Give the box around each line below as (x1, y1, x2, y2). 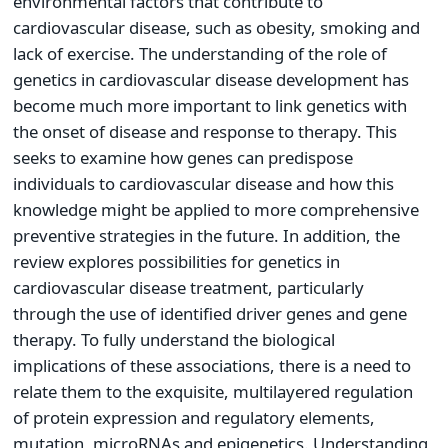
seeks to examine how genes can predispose (13, 146, 353, 170)
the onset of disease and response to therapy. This (13, 120, 397, 144)
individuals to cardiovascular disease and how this (13, 172, 394, 196)
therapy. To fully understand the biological (13, 328, 335, 352)
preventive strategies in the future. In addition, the (13, 224, 400, 248)
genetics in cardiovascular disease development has (13, 68, 409, 92)
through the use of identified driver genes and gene (13, 302, 407, 326)
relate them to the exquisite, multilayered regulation (13, 380, 413, 404)
